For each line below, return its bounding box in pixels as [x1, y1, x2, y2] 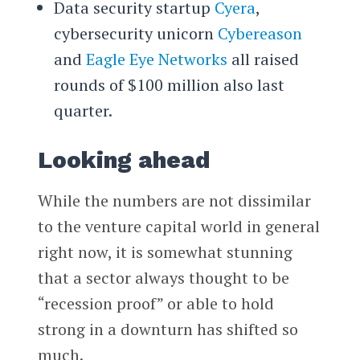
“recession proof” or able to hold [37, 292, 274, 315]
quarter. [53, 100, 112, 122]
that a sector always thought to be [37, 267, 289, 289]
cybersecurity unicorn [53, 22, 218, 45]
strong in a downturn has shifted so [37, 318, 298, 341]
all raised [227, 48, 299, 71]
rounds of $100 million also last [53, 74, 284, 96]
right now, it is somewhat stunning [37, 241, 292, 264]
